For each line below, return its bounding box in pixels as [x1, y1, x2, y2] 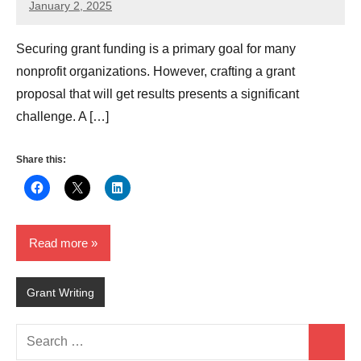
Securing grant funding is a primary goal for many [16, 42, 296, 56]
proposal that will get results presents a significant [16, 87, 299, 102]
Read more [29, 235, 88, 250]
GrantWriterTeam [29, 9, 117, 23]
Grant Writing [26, 285, 94, 299]
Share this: [16, 154, 66, 166]
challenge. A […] [16, 110, 109, 124]
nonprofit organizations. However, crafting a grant [16, 64, 295, 79]
